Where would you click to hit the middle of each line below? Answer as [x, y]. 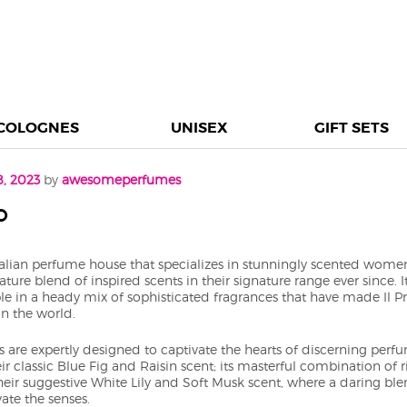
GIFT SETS [351, 128]
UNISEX [199, 128]
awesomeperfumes [121, 179]
